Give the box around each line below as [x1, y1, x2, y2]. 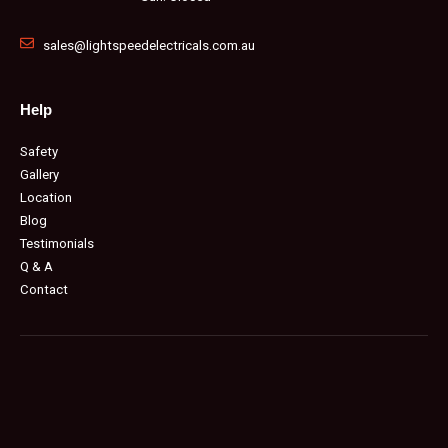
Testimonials [20, 236, 94, 251]
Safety [20, 144, 58, 159]
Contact [20, 282, 68, 297]
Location [20, 190, 72, 205]
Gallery [20, 167, 59, 182]
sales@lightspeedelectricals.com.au [42, 38, 255, 53]
